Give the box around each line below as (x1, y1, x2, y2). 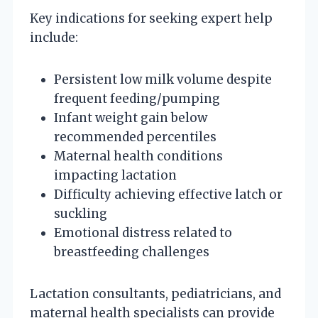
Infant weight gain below (54, 109, 207, 126)
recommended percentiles (54, 128, 216, 145)
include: (30, 29, 78, 45)
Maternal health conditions (54, 148, 223, 164)
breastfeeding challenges (54, 243, 209, 260)
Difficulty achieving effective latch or (54, 186, 283, 202)
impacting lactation (54, 167, 177, 183)
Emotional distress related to (54, 224, 232, 241)
